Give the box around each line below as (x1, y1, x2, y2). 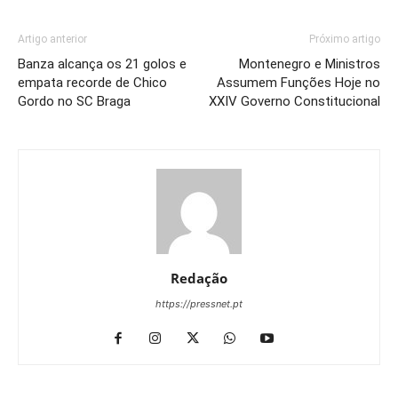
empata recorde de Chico (18, 75, 167, 92)
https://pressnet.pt (155, 298, 243, 311)
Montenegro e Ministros (239, 56, 380, 73)
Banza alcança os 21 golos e (18, 56, 187, 73)
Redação (171, 269, 227, 288)
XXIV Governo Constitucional (209, 93, 380, 110)
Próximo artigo (309, 33, 380, 46)
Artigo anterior (18, 33, 87, 46)
